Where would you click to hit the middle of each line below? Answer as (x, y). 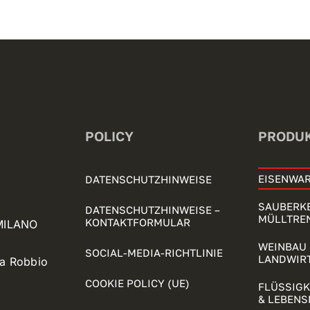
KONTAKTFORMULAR (138, 222)
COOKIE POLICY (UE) (138, 283)
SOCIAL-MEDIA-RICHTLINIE (154, 252)
